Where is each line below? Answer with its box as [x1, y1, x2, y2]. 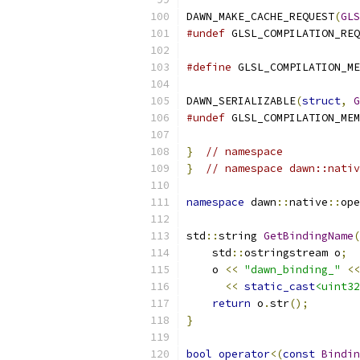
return [212, 297, 251, 310]
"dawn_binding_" [244, 263, 341, 276]
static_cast [244, 280, 315, 293]
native [289, 195, 328, 209]
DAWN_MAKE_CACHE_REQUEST [186, 10, 334, 23]
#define [186, 60, 231, 74]
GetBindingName [264, 229, 354, 243]
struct [302, 94, 341, 108]
